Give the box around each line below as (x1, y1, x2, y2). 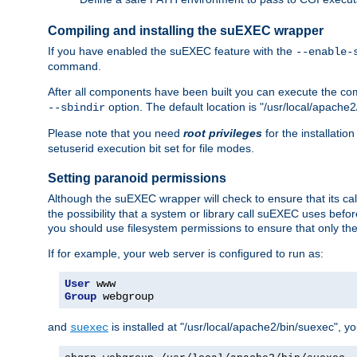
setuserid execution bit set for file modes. (48, 141, 254, 155)
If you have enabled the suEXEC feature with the (48, 44, 296, 57)
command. (48, 59, 101, 73)
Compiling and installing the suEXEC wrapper (48, 24, 324, 38)
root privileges (183, 126, 262, 139)
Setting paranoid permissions (48, 171, 226, 186)
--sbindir (48, 100, 105, 114)
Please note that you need (48, 126, 183, 139)
